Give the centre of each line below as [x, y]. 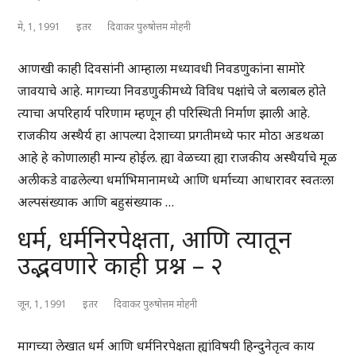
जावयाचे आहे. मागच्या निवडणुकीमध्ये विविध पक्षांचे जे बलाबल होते [172, 91]
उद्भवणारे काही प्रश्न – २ [121, 265]
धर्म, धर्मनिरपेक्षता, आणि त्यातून [155, 239]
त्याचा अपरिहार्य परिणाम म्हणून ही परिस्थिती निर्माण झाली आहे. [164, 113]
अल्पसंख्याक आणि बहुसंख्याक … [96, 202]
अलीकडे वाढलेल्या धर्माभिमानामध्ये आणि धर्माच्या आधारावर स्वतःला [176, 180]
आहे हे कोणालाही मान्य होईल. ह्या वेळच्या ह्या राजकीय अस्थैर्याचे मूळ [178, 158]
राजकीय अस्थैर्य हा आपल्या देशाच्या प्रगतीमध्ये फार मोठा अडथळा [171, 135]
